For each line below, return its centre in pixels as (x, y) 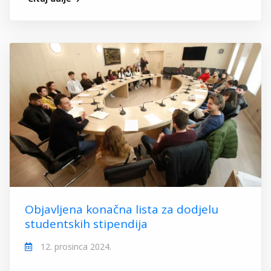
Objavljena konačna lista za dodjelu (122, 209)
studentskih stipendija (86, 224)
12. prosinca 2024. (75, 246)
